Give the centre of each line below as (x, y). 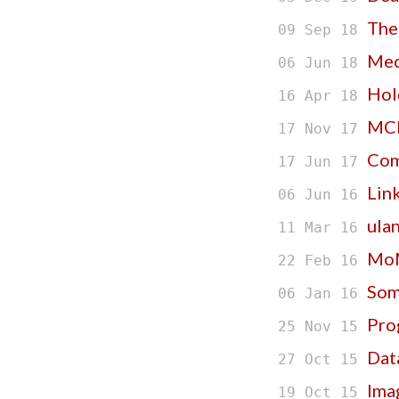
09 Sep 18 (322, 30)
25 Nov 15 (322, 327)
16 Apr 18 (322, 96)
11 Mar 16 (322, 228)
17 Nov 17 (322, 129)
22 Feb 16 (322, 261)
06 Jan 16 (322, 294)
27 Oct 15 (322, 360)
